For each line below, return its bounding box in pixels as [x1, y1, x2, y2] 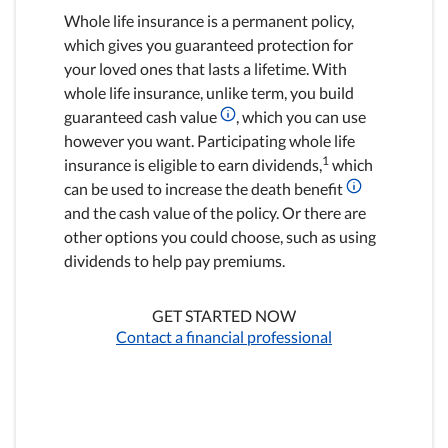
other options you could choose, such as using [64, 226, 376, 246]
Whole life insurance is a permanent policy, [64, 10, 354, 30]
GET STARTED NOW [152, 305, 296, 325]
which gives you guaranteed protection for [64, 34, 353, 54]
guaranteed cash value [64, 106, 220, 126]
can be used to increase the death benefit [64, 178, 346, 198]
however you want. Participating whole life [64, 130, 355, 150]
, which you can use [236, 106, 366, 126]
